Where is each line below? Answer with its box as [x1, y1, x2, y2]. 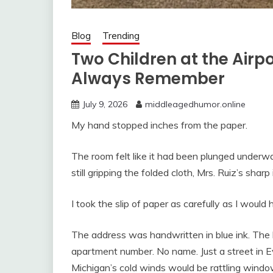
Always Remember [71, 67, 225, 90]
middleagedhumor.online [145, 98, 246, 110]
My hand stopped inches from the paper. [71, 118, 247, 131]
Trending [102, 29, 140, 41]
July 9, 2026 [82, 98, 127, 110]
